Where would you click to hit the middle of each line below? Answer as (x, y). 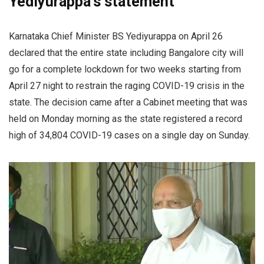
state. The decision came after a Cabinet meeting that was (128, 103)
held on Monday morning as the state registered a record (126, 119)
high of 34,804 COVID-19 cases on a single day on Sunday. (129, 136)
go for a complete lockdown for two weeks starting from (125, 70)
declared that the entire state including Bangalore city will (126, 53)
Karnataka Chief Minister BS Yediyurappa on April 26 (116, 37)
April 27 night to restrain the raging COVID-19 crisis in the (127, 86)
